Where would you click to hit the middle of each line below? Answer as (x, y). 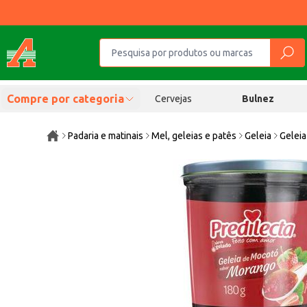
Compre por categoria (65, 99)
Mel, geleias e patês (194, 136)
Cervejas (173, 99)
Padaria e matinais (106, 136)
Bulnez (258, 99)
